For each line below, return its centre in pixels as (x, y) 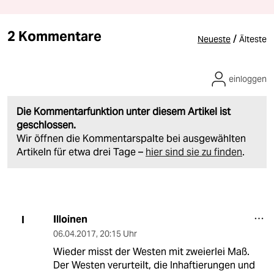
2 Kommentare (54, 36)
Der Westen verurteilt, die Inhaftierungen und (154, 265)
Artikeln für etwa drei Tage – (81, 152)
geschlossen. (46, 125)
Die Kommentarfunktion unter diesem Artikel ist (124, 112)
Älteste (253, 39)
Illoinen (70, 219)
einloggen (248, 79)
